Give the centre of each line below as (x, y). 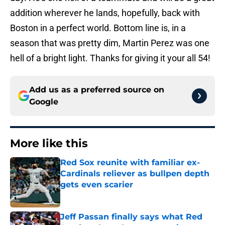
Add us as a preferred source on (97, 90)
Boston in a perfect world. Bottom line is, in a (98, 28)
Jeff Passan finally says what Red (131, 217)
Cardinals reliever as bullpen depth (135, 174)
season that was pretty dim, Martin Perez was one (110, 43)
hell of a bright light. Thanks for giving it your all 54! (110, 58)
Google (44, 102)
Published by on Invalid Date (103, 195)
